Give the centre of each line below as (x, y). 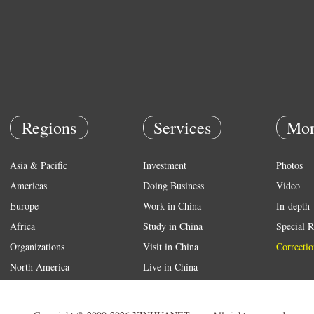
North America (40, 267)
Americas (28, 185)
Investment (165, 165)
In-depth (293, 206)
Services (182, 128)
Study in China (173, 226)
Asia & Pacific (39, 165)
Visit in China (171, 246)
